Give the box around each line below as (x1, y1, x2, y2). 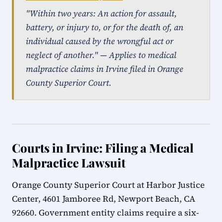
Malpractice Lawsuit (12, 155, 125, 170)
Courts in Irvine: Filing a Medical (12, 140, 194, 156)
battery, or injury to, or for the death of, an (26, 21, 183, 33)
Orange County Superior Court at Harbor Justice (12, 179, 205, 191)
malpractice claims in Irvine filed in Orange (26, 63, 183, 75)
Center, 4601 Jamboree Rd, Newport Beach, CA (12, 193, 195, 205)
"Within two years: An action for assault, (26, 7, 177, 19)
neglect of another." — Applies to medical (26, 49, 176, 61)
